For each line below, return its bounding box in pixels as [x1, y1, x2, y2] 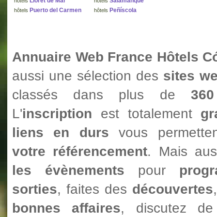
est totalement [92, 106, 201, 121]
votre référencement [12, 144, 148, 159]
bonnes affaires [12, 201, 121, 216]
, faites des [57, 182, 132, 197]
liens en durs [12, 125, 119, 140]
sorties [12, 182, 57, 197]
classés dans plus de [12, 87, 191, 102]
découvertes [132, 182, 213, 197]
